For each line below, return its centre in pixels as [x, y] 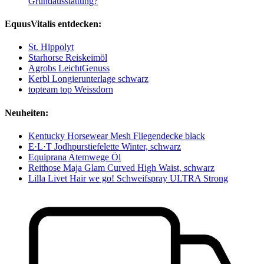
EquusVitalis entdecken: [53, 24]
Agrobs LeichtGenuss [69, 68]
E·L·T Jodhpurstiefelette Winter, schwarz [105, 146]
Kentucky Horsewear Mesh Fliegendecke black [117, 136]
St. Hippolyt [51, 47]
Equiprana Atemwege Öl [75, 157]
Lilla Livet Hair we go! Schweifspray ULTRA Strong [128, 178]
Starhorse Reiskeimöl [68, 58]
